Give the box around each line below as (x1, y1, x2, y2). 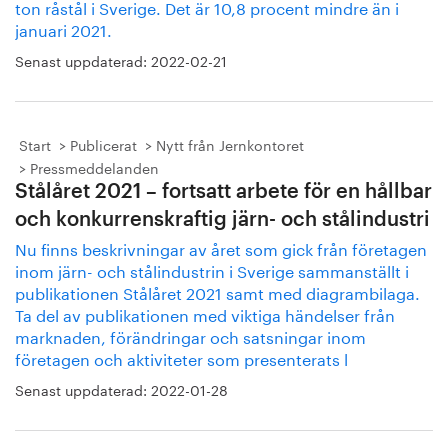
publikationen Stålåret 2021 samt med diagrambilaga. (15, 279, 420, 304)
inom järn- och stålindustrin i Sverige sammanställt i (15, 257, 409, 282)
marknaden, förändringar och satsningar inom (15, 323, 366, 348)
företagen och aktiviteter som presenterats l (15, 345, 348, 370)
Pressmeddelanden (30, 156, 159, 178)
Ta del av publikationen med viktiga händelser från (15, 301, 395, 326)
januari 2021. (15, 16, 112, 41)
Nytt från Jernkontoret (156, 133, 304, 155)
